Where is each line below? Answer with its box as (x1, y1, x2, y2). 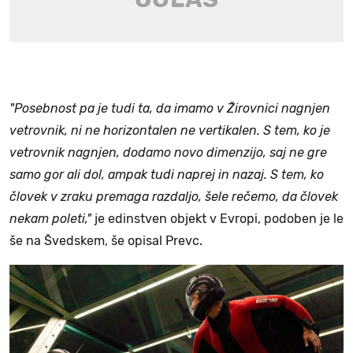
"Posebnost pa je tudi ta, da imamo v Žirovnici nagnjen (9, 100, 330, 116)
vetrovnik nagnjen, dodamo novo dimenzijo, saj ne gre (9, 144, 327, 160)
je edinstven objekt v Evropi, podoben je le (91, 210, 344, 226)
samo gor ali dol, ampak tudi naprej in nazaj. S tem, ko (9, 166, 324, 182)
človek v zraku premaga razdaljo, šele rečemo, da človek (9, 188, 338, 204)
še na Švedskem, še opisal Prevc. (9, 232, 203, 248)
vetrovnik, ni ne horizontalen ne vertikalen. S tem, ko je (9, 122, 330, 138)
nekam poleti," (9, 210, 91, 226)
